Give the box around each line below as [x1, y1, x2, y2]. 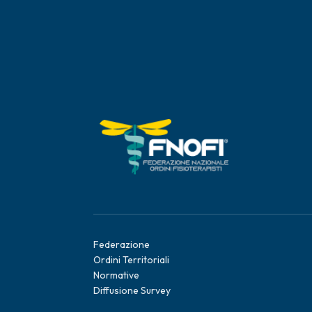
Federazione [93, 237, 150, 251]
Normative [93, 268, 140, 281]
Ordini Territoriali [93, 253, 170, 266]
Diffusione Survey [93, 283, 171, 297]
